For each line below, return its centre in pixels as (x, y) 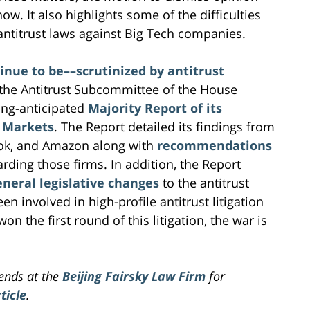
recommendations (215, 145)
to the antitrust (204, 182)
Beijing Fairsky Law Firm (134, 276)
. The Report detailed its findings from (164, 126)
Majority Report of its (155, 108)
